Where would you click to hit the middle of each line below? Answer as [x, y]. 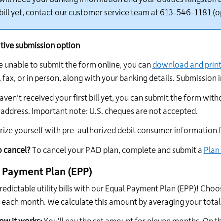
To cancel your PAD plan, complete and [102, 150]
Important [50, 111]
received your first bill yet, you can [83, 98]
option [68, 46]
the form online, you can [108, 65]
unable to [21, 65]
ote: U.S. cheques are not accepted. [135, 111]
